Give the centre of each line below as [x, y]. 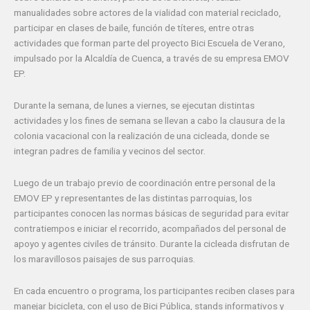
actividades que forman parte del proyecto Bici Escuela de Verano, [149, 43]
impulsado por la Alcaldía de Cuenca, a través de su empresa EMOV [152, 58]
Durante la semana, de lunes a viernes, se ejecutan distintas [134, 105]
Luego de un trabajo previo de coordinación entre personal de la [145, 182]
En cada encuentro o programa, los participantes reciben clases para [154, 290]
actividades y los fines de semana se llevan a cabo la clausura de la [149, 120]
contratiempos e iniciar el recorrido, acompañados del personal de [150, 228]
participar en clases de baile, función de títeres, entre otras [134, 27]
